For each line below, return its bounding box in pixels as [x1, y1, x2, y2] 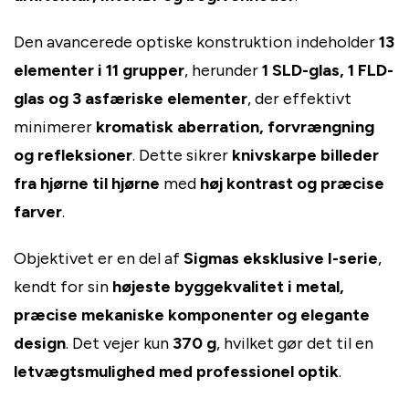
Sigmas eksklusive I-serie [184, 247, 378, 268]
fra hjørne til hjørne [14, 173, 160, 194]
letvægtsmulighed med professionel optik [14, 361, 339, 382]
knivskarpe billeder [232, 144, 379, 165]
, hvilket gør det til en [216, 332, 373, 353]
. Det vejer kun [66, 332, 173, 353]
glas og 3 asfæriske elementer [14, 88, 247, 109]
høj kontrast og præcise [200, 173, 384, 194]
